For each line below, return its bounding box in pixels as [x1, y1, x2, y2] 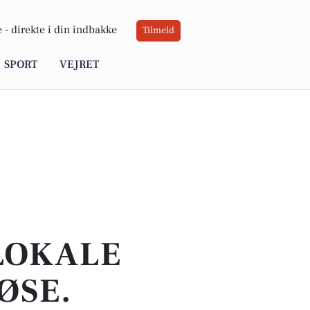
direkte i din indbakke [11, 23, 117, 37]
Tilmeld [143, 24, 174, 37]
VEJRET [60, 57, 99, 72]
